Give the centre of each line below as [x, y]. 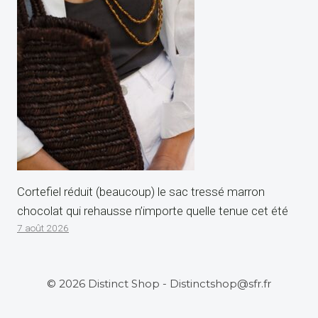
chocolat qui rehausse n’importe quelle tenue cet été [153, 210]
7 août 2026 [43, 227]
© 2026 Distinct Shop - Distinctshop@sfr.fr [159, 284]
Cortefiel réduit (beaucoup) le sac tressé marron [141, 191]
